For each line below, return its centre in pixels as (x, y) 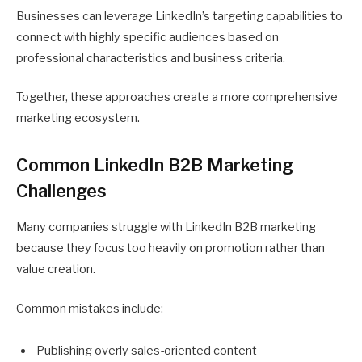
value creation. (56, 269)
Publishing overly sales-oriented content (147, 350)
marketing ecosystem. (78, 118)
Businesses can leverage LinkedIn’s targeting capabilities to (179, 16)
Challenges (61, 191)
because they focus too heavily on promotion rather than (170, 248)
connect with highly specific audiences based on (147, 37)
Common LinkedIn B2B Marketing (155, 165)
